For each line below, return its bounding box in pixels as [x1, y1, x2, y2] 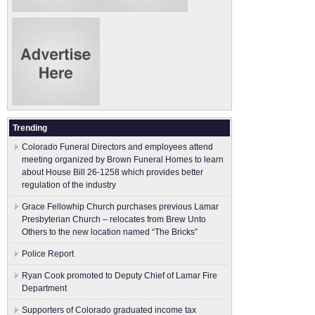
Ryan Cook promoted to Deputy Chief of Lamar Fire [22, 271, 217, 281]
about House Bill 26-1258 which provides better [22, 167, 203, 177]
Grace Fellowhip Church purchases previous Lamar [22, 202, 219, 212]
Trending [13, 123, 47, 133]
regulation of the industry [22, 180, 116, 190]
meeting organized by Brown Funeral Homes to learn [22, 155, 224, 165]
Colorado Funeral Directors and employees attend [22, 142, 213, 152]
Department [22, 283, 67, 293]
